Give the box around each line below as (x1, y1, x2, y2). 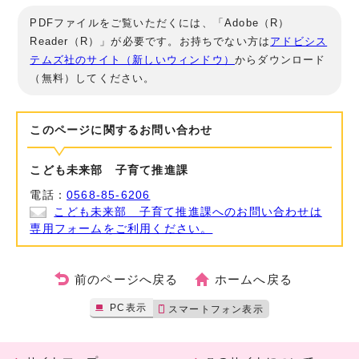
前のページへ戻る (74, 272, 179, 286)
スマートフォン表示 (168, 303, 264, 314)
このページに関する (30, 123, 140, 136)
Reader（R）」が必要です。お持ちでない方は (30, 34, 271, 47)
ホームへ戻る (214, 272, 292, 286)
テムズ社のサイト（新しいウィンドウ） (30, 53, 236, 66)
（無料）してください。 (30, 71, 155, 84)
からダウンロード (235, 53, 326, 66)
